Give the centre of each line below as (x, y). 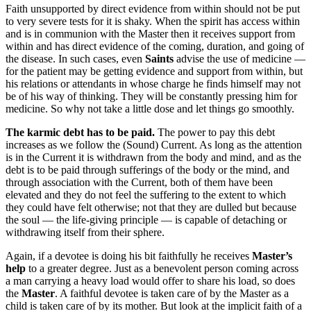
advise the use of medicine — (239, 58)
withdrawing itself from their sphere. (85, 232)
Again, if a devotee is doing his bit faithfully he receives (129, 255)
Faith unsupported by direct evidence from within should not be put (153, 8)
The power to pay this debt (215, 132)
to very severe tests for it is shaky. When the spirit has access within (153, 21)
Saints (159, 58)
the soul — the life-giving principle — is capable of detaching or (146, 219)
